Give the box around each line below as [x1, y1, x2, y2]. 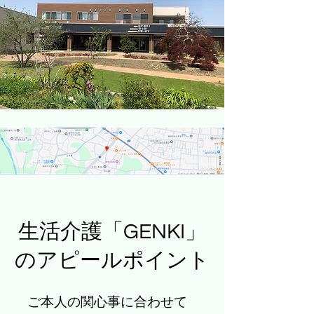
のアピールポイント [15, 250, 210, 271]
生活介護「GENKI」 [18, 221, 206, 243]
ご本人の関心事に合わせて [14, 294, 187, 309]
